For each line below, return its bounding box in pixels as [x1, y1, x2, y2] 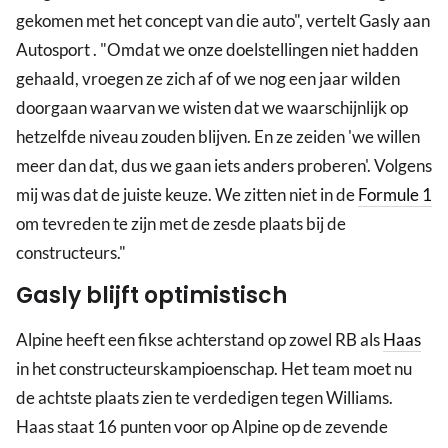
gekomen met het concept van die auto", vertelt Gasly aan [16, 10, 430, 32]
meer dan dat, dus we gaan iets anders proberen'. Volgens [16, 155, 432, 177]
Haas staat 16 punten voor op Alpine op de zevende [16, 416, 388, 438]
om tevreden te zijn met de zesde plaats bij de [16, 213, 346, 235]
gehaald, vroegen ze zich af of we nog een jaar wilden [16, 68, 400, 90]
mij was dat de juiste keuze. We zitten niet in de [16, 184, 358, 206]
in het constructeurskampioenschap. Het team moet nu [16, 358, 412, 380]
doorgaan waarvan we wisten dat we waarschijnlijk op [16, 97, 408, 119]
